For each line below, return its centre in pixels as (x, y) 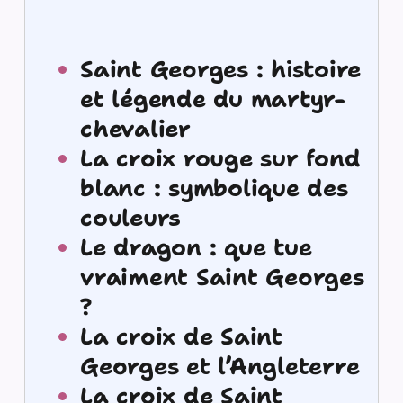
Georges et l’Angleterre (220, 366)
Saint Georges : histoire (221, 69)
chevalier (135, 128)
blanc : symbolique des (214, 188)
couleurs (131, 217)
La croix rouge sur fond (220, 158)
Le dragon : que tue (196, 247)
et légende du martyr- (213, 99)
